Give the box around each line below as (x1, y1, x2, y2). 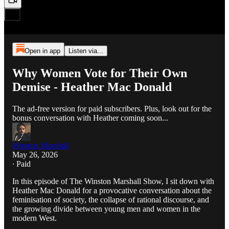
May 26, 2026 (12, 150, 58, 159)
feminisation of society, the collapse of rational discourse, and (12, 195, 209, 204)
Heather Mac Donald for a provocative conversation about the (12, 186, 212, 195)
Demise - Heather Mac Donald (12, 80, 172, 94)
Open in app (24, 47, 60, 55)
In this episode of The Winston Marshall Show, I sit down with (12, 176, 214, 186)
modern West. (12, 213, 57, 222)
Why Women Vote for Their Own (12, 66, 187, 80)
